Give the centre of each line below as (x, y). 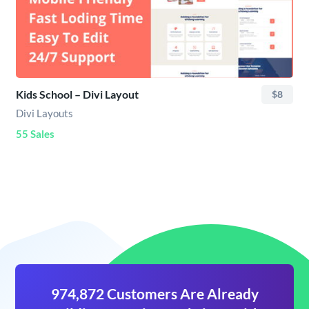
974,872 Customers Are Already (154, 294)
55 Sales (35, 133)
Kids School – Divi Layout (77, 94)
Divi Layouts (44, 113)
